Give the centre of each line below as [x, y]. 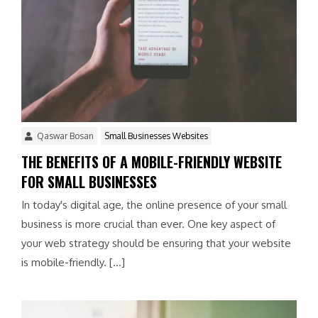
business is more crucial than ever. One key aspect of [148, 224]
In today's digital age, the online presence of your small [154, 204]
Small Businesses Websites [156, 136]
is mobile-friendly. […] [73, 262]
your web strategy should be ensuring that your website [156, 243]
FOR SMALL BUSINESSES [89, 181]
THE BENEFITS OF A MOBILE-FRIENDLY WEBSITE [152, 161]
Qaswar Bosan [64, 136]
